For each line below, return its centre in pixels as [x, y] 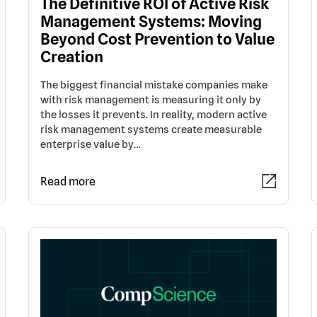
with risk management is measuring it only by [151, 99]
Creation [72, 57]
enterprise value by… [91, 144]
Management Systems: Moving [151, 21]
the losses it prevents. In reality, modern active [154, 114]
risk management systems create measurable [151, 129]
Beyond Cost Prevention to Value [157, 39]
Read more [68, 181]
